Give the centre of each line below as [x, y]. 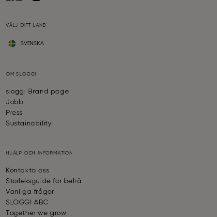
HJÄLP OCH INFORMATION [39, 153]
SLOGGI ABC [27, 203]
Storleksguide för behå [44, 181]
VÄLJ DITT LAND [26, 25]
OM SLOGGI [21, 74]
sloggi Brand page [38, 92]
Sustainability [29, 124]
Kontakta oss [28, 171]
